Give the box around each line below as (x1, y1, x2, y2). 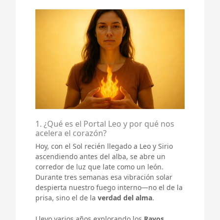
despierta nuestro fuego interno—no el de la (35, 182, 183, 192)
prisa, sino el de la (35, 192, 98, 202)
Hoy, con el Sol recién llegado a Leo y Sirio (35, 141, 173, 151)
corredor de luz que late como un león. (35, 162, 164, 171)
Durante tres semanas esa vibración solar (35, 172, 172, 182)
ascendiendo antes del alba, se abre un (35, 151, 165, 161)
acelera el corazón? (35, 127, 107, 138)
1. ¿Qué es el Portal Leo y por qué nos (35, 118, 174, 129)
